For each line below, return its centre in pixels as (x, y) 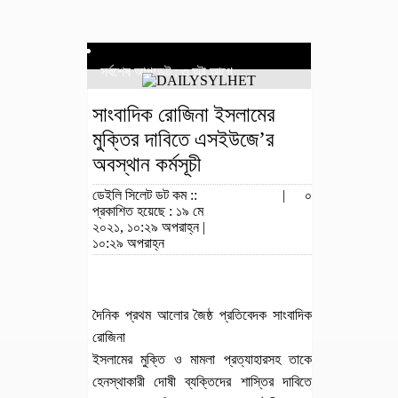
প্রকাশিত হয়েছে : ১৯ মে (148, 211)
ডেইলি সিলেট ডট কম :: (147, 195)
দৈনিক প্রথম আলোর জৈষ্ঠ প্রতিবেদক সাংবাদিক (202, 315)
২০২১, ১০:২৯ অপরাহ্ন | (149, 227)
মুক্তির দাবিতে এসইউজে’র (183, 139)
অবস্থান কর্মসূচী (147, 164)
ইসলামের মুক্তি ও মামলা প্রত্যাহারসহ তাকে (202, 359)
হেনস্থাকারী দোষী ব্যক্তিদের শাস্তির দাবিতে (202, 382)
